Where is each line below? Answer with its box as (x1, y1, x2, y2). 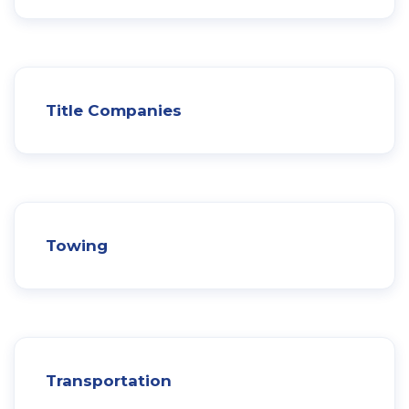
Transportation (46, 371, 172, 390)
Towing (46, 236, 108, 255)
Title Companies (46, 100, 182, 120)
